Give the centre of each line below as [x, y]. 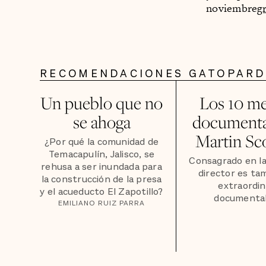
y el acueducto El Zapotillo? [102, 192]
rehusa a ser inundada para [102, 167]
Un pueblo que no [102, 103]
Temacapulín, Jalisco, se [102, 155]
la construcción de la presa [102, 180]
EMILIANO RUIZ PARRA [102, 203]
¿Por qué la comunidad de [102, 142]
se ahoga [102, 122]
